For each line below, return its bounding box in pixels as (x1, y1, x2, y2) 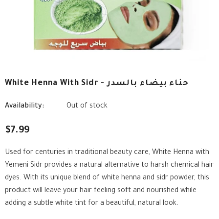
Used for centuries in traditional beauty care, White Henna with (5, 149, 209, 157)
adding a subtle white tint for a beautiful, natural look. (5, 200, 178, 208)
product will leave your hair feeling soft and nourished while (5, 187, 197, 195)
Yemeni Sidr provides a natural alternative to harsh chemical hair (5, 162, 214, 170)
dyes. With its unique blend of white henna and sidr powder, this (5, 175, 209, 182)
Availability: (5, 103, 44, 110)
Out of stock (66, 103, 108, 110)
